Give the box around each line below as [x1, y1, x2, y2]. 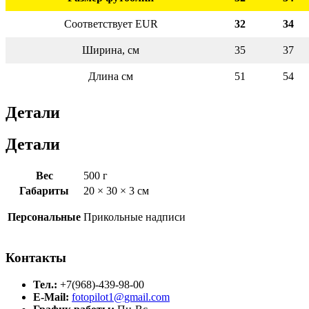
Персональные [8, 211, 81, 223]
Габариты [19, 185, 69, 197]
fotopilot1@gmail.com [72, 291, 170, 303]
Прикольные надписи [83, 211, 186, 223]
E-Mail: [33, 291, 69, 303]
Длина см [88, 70, 133, 82]
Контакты [6, 250, 66, 266]
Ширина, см [82, 43, 139, 56]
